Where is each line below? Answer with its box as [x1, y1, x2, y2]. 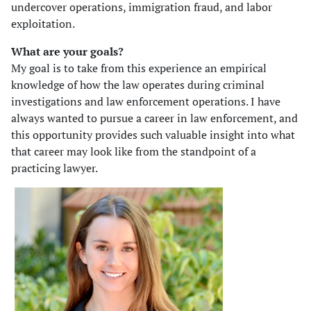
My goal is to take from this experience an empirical [11, 60, 267, 76]
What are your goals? [11, 44, 124, 60]
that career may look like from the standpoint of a [11, 144, 256, 160]
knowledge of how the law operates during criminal [11, 77, 264, 93]
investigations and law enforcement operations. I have [11, 94, 280, 110]
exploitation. [11, 16, 75, 32]
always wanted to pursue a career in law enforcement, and [11, 110, 298, 126]
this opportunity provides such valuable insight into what [11, 127, 295, 143]
